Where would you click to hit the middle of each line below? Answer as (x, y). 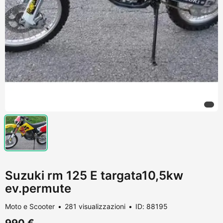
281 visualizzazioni (95, 206)
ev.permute (38, 188)
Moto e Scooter (30, 206)
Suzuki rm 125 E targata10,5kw (94, 175)
